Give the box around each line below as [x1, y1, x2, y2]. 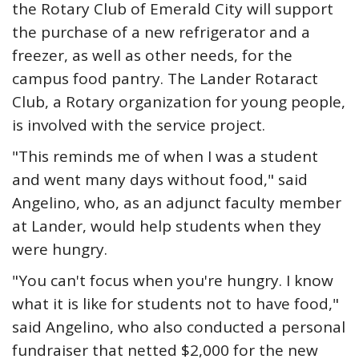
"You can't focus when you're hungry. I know [12, 270, 333, 291]
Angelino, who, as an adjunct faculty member [12, 192, 341, 213]
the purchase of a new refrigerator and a [12, 22, 310, 42]
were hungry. [12, 239, 107, 260]
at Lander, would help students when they [12, 216, 321, 236]
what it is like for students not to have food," [12, 293, 339, 314]
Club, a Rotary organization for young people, [12, 91, 345, 112]
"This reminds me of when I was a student [12, 146, 318, 167]
